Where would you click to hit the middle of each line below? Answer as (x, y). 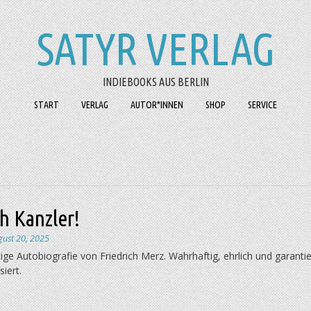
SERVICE (262, 105)
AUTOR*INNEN (157, 105)
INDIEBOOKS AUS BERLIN (155, 82)
